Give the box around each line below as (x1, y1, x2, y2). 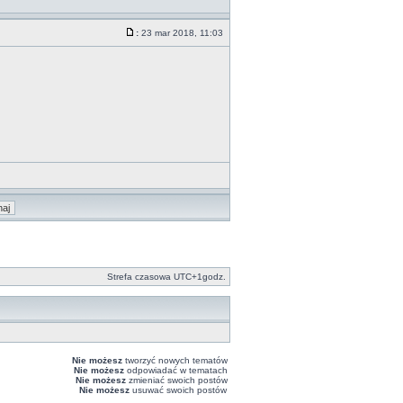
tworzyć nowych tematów (122, 355, 228, 365)
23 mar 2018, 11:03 (139, 28, 226, 38)
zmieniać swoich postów (126, 375, 228, 385)
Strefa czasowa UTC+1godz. (107, 272, 226, 282)
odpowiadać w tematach (124, 365, 228, 375)
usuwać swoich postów (130, 385, 227, 395)
